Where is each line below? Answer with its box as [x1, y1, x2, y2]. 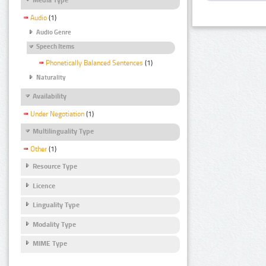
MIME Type [33, 239, 67, 248]
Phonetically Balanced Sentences [46, 58, 143, 67]
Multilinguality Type [33, 127, 94, 136]
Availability [33, 91, 66, 100]
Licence [33, 181, 55, 190]
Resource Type [33, 162, 77, 171]
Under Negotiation [30, 110, 84, 119]
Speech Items [36, 43, 74, 51]
